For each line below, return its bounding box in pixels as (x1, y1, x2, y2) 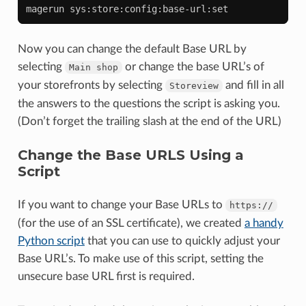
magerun (25, 3, 64, 14)
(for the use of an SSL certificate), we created (17, 217, 245, 229)
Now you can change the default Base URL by (17, 42, 247, 55)
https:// (229, 199, 273, 210)
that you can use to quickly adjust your (84, 234, 280, 247)
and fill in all (222, 79, 284, 91)
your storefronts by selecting (17, 79, 165, 91)
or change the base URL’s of (122, 60, 264, 72)
